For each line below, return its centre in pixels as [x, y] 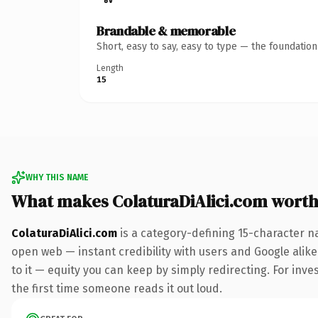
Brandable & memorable [166, 31]
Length [110, 68]
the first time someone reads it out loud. [117, 288]
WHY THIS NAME [57, 177]
